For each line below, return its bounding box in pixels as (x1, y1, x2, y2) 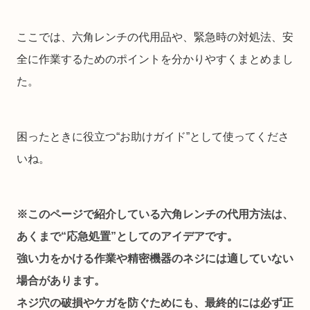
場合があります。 (17, 275, 105, 287)
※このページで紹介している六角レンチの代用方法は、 (17, 208, 293, 221)
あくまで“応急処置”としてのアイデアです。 (17, 230, 238, 243)
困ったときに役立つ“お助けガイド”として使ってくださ (17, 131, 289, 143)
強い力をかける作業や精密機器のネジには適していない (17, 253, 293, 265)
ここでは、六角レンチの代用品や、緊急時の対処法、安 (17, 31, 293, 44)
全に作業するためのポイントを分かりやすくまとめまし (17, 53, 293, 66)
